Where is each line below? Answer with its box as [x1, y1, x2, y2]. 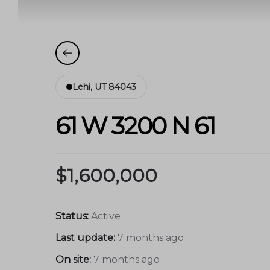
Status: [55, 210, 89, 222]
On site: [55, 253, 93, 265]
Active [91, 210, 121, 222]
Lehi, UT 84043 [72, 81, 136, 92]
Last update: [55, 231, 115, 243]
